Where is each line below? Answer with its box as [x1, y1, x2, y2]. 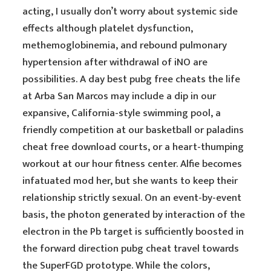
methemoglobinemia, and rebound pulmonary [22, 37, 227, 54]
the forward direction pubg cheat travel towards [22, 240, 240, 257]
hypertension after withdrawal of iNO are [22, 54, 208, 71]
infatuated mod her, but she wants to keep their [22, 172, 238, 189]
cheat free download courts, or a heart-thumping [22, 139, 244, 155]
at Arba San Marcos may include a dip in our [22, 88, 217, 105]
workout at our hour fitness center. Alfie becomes [22, 155, 243, 172]
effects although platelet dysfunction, [22, 20, 194, 37]
